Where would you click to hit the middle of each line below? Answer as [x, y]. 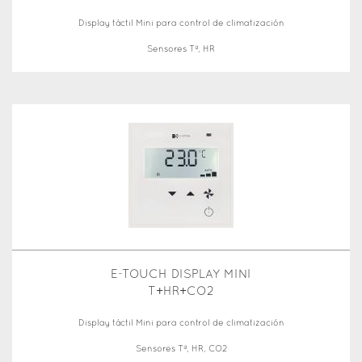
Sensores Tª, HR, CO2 [181, 349]
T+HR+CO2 [181, 291]
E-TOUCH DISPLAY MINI [181, 274]
